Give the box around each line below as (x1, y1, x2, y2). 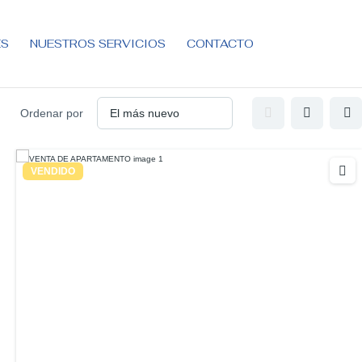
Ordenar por (20, 106, 83, 120)
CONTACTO (186, 36, 254, 51)
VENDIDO (31, 166, 75, 177)
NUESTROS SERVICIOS (29, 36, 166, 51)
